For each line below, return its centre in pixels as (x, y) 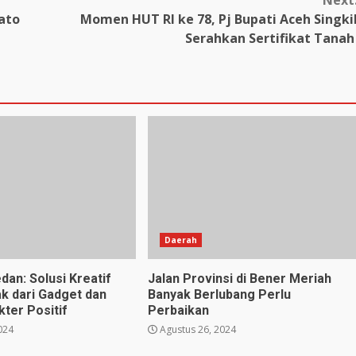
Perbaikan (180, 311)
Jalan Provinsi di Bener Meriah (239, 279)
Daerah (181, 240)
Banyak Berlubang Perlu (219, 295)
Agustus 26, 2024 (196, 330)
